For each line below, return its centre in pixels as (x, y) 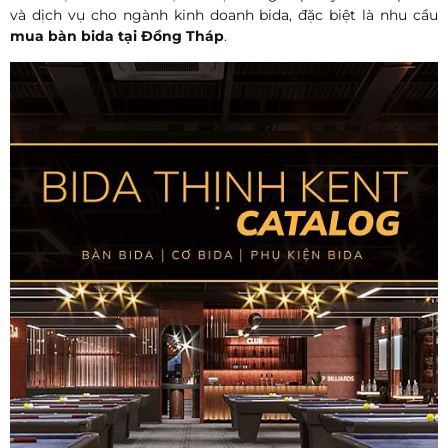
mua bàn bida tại (75, 36)
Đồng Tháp (182, 36)
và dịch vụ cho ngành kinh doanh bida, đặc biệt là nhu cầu (224, 15)
